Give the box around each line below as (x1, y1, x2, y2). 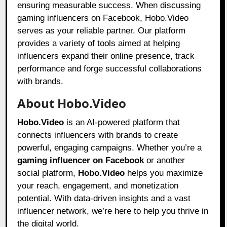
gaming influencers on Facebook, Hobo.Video (17, 13, 189, 23)
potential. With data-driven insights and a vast (17, 194, 191, 204)
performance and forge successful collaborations (17, 64, 202, 74)
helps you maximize (125, 168, 203, 178)
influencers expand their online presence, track (17, 51, 195, 61)
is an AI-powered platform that (66, 118, 180, 128)
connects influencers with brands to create (17, 130, 178, 140)
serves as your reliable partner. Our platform (17, 26, 186, 36)
